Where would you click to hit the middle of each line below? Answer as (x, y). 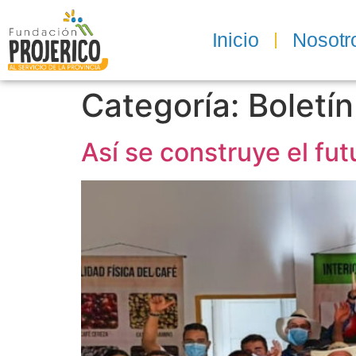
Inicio (235, 40)
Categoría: (164, 105)
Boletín (301, 105)
